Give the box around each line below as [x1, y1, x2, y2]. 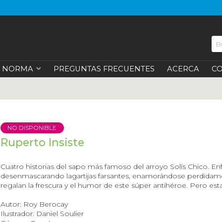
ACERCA [167, 64, 200, 74]
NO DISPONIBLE [7, 124, 57, 131]
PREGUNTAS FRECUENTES [54, 64, 155, 74]
